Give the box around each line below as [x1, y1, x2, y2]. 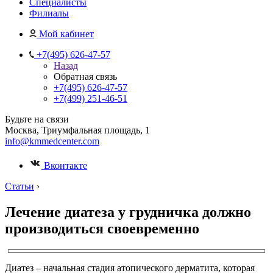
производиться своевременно [5, 220, 199, 236]
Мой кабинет [39, 29, 94, 39]
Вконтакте [41, 160, 87, 171]
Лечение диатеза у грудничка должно [5, 204, 251, 220]
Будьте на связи [5, 114, 69, 124]
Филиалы [29, 8, 69, 18]
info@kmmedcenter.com [5, 136, 99, 146]
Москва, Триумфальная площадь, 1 [5, 125, 150, 135]
